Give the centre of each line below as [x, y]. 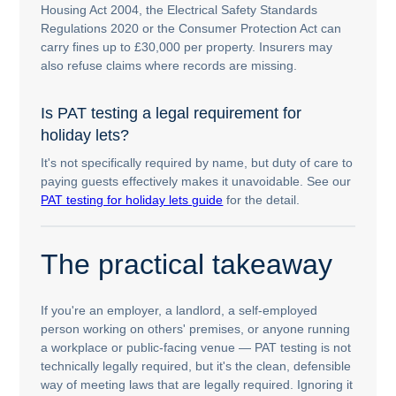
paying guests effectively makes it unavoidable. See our [196, 182]
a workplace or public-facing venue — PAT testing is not [196, 347]
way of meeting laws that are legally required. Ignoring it [197, 384]
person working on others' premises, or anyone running [196, 328]
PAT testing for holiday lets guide [132, 200]
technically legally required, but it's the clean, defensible [196, 366]
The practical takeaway [187, 264]
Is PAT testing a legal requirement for [171, 112]
